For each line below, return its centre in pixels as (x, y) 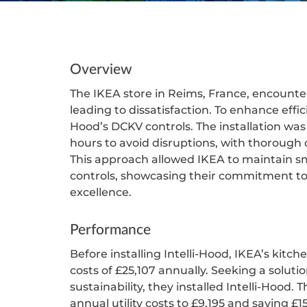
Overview (101, 69)
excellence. (101, 192)
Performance (110, 230)
